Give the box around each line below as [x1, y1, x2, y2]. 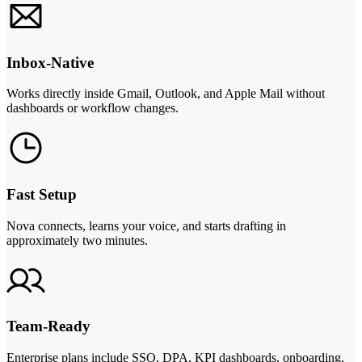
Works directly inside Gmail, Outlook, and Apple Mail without [6, 86, 325, 101]
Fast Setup [6, 185, 77, 203]
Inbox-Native [6, 53, 94, 71]
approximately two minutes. [6, 233, 148, 247]
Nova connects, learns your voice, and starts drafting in [6, 218, 286, 233]
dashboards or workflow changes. [6, 101, 179, 116]
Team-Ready [6, 318, 90, 335]
